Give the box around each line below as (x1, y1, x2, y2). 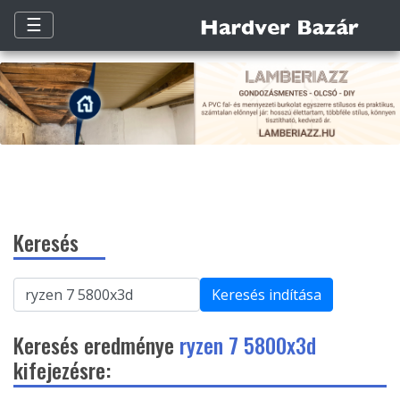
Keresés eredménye (13, 329, 179, 362)
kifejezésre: (13, 354, 111, 387)
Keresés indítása (212, 285, 321, 305)
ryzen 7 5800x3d (179, 329, 316, 362)
